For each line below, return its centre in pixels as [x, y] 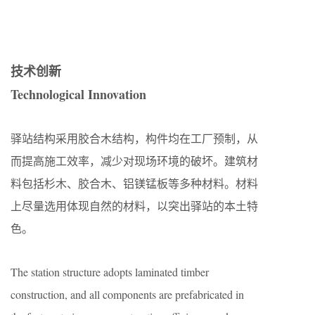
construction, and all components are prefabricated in [127, 295]
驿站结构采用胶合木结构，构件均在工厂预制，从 [134, 139]
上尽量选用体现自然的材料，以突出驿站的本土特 [134, 206]
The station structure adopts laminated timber [110, 272]
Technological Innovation [78, 95]
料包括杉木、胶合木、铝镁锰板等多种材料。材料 [134, 184]
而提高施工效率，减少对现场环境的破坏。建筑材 [134, 161]
